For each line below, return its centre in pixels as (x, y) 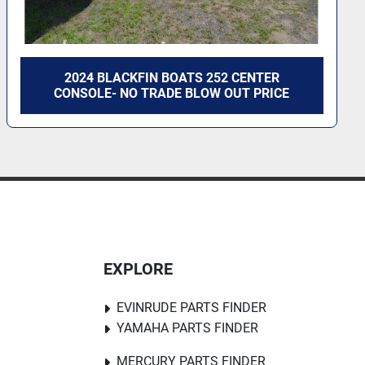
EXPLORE (138, 269)
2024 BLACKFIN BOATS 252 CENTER (172, 78)
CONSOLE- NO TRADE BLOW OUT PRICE (172, 93)
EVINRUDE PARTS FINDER (191, 308)
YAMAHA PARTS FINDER (187, 328)
